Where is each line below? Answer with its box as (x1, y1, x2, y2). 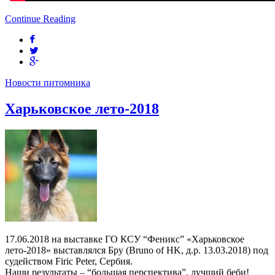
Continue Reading (5, 13, 76, 24)
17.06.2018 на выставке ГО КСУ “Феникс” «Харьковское (5, 233, 244, 244)
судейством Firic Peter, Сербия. (5, 255, 133, 266)
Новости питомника (5, 77, 90, 88)
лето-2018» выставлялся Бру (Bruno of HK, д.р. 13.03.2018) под (5, 244, 268, 255)
